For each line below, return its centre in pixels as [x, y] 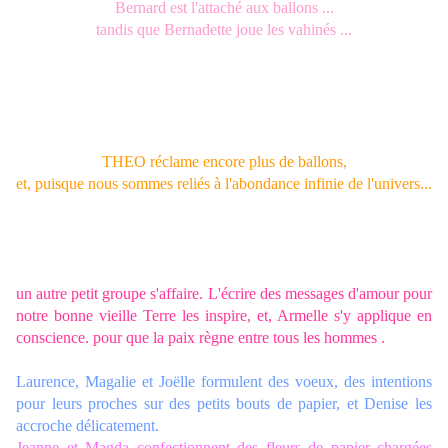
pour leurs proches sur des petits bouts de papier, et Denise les [224, 404]
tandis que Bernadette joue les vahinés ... [224, 30]
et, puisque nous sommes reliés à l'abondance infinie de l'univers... [224, 184]
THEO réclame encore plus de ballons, [224, 162]
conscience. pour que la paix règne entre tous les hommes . [200, 338]
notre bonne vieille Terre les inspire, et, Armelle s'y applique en [224, 316]
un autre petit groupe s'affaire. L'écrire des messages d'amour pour [224, 294]
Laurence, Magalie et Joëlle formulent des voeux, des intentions [224, 382]
